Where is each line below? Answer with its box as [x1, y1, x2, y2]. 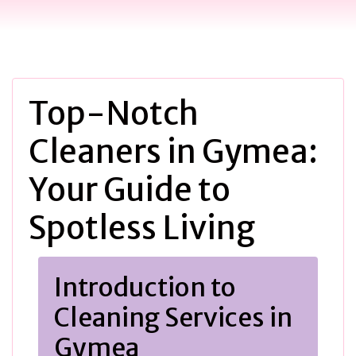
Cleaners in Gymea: [29, 132, 318, 172]
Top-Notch [29, 94, 199, 133]
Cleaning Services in [54, 302, 292, 334]
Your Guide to [29, 170, 230, 210]
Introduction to [54, 272, 236, 304]
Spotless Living [29, 208, 255, 248]
